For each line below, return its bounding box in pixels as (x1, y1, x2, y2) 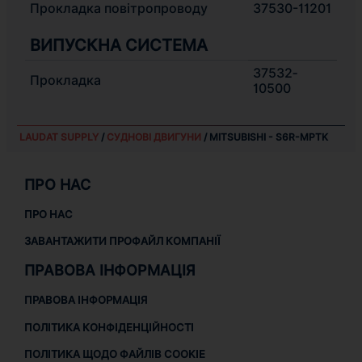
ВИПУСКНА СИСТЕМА (29, 36, 208, 55)
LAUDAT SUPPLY (19, 131, 99, 143)
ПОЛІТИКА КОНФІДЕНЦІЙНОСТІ (23, 320, 194, 334)
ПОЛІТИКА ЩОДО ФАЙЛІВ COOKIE (23, 347, 205, 360)
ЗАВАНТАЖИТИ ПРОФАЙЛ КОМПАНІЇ (23, 234, 221, 248)
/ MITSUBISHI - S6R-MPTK (200, 131, 328, 143)
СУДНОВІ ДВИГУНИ (106, 131, 201, 143)
